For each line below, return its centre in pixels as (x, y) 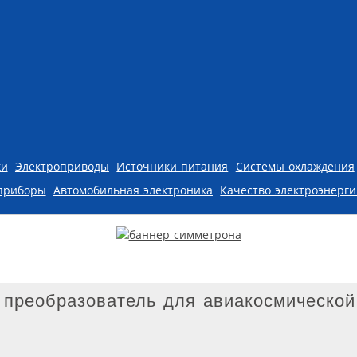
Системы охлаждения (295, 166)
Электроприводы (62, 166)
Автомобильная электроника (133, 190)
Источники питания (173, 166)
